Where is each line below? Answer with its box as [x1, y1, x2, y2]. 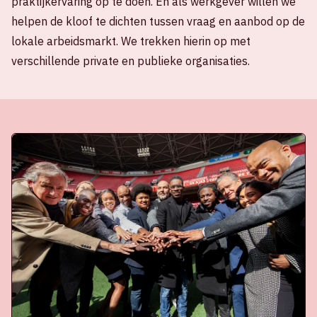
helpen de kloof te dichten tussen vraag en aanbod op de [11, 14, 305, 28]
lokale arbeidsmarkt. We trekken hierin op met [11, 34, 250, 48]
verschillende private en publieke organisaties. [11, 54, 250, 68]
